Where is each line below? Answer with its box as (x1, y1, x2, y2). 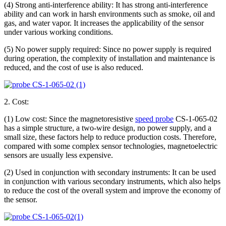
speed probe (135, 115, 174, 124)
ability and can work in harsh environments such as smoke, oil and (4, 10, 215, 19)
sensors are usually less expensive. (4, 151, 113, 160)
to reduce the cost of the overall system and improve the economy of (4, 186, 220, 195)
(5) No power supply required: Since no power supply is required (4, 45, 211, 54)
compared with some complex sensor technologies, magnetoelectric (4, 142, 217, 151)
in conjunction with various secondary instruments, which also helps (4, 177, 220, 186)
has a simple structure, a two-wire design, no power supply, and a (4, 124, 211, 133)
